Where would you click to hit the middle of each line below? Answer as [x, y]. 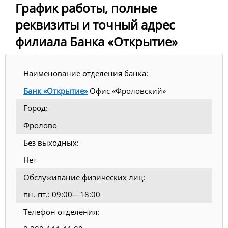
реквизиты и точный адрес [95, 24]
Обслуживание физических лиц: [84, 177]
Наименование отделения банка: [86, 73]
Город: [36, 108]
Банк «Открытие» [55, 90]
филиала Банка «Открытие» [96, 41]
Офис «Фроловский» [127, 90]
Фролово [40, 125]
